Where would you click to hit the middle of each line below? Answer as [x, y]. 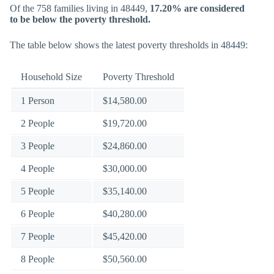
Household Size [51, 77]
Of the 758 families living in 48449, [80, 8]
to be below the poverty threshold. [80, 19]
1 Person [38, 101]
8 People [38, 259]
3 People [38, 146]
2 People [38, 123]
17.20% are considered [197, 8]
